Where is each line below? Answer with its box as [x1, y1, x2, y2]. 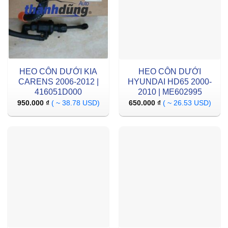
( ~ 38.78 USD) [51, 99, 100, 107]
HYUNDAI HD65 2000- [128, 77, 212, 86]
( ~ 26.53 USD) [162, 99, 211, 107]
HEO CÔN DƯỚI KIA [19, 67, 97, 76]
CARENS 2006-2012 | [18, 77, 99, 86]
